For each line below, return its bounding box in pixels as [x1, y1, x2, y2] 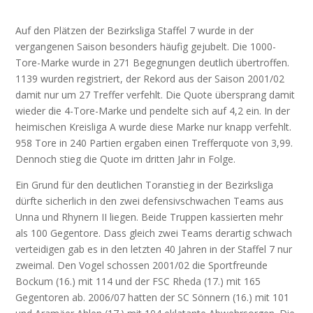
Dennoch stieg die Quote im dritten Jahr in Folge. [15, 152, 236, 166]
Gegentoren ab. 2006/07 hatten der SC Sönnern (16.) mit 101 [15, 290, 290, 304]
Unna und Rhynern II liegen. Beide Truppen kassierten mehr [15, 210, 284, 224]
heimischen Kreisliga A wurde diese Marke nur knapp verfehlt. [15, 119, 292, 133]
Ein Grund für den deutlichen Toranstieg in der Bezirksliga [15, 177, 274, 191]
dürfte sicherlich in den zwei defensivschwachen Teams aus [15, 194, 284, 208]
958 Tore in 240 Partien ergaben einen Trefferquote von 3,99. [15, 136, 293, 150]
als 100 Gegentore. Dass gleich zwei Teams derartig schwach [15, 226, 293, 240]
